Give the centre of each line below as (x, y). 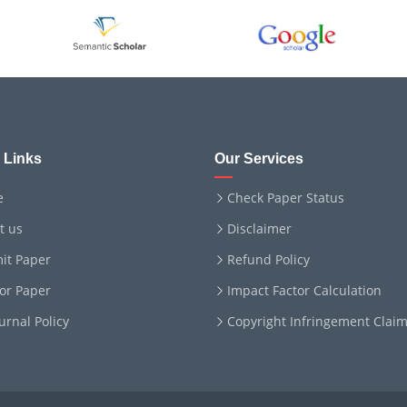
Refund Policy (268, 259)
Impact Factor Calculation (304, 290)
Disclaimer (259, 228)
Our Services (259, 159)
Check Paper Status (286, 198)
